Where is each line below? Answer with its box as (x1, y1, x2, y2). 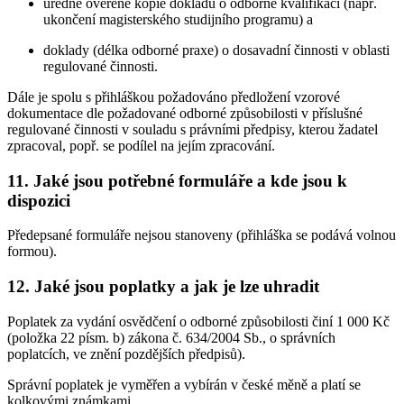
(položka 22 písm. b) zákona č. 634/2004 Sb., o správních (7, 329, 335, 345)
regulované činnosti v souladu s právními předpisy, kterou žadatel (7, 121, 378, 137)
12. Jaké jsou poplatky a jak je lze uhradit (7, 277, 319, 297)
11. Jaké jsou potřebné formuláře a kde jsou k (7, 170, 347, 190)
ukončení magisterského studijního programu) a (43, 11, 313, 27)
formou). (7, 243, 57, 260)
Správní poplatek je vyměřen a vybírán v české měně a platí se (7, 376, 361, 392)
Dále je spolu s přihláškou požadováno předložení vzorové (7, 88, 340, 105)
